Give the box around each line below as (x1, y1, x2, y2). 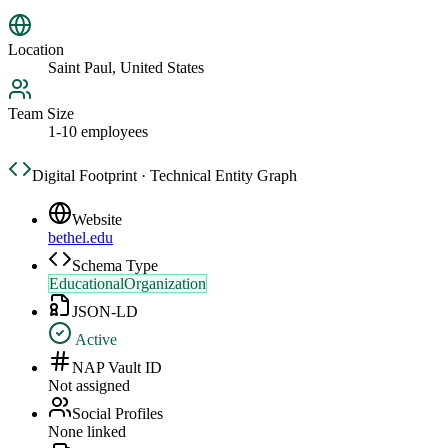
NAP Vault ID (72, 359, 162, 377)
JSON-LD (72, 303, 138, 321)
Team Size (8, 105, 74, 123)
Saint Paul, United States (48, 59, 204, 77)
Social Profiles (72, 405, 163, 423)
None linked (48, 423, 126, 441)
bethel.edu (48, 229, 113, 247)
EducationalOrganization (49, 275, 206, 293)
